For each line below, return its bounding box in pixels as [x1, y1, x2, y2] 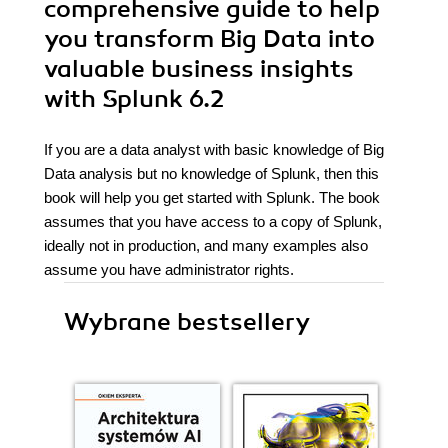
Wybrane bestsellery [64, 307, 310, 337]
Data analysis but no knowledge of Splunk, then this [44, 165, 379, 182]
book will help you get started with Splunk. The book [44, 189, 380, 206]
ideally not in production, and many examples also [44, 237, 368, 254]
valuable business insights [44, 54, 354, 84]
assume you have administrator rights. [44, 261, 294, 278]
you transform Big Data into [44, 24, 375, 54]
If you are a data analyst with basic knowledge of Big [44, 141, 384, 158]
